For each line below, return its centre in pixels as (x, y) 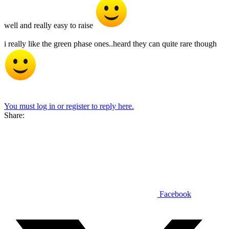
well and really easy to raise (50, 25)
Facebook (175, 194)
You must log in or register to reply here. (69, 106)
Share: (14, 115)
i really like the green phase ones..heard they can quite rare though (110, 43)
